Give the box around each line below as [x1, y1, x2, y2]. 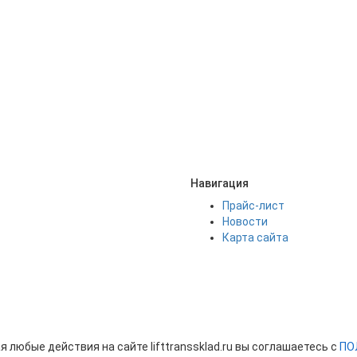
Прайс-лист [222, 199, 284, 212]
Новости [222, 215, 268, 228]
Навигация [190, 177, 249, 190]
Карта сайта [222, 231, 288, 244]
